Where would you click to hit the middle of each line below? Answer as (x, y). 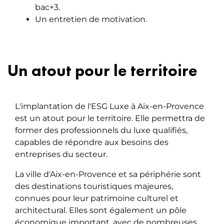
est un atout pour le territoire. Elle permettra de (110, 118)
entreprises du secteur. (61, 154)
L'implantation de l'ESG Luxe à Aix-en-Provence (109, 106)
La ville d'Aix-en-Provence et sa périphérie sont (108, 174)
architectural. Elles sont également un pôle (101, 210)
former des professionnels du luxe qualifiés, (101, 130)
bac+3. (47, 7)
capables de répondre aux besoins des (92, 142)
